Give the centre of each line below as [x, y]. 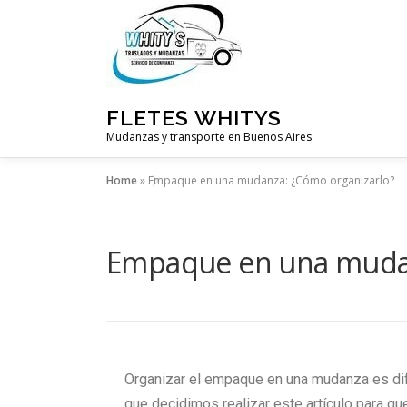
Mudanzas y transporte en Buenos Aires [209, 137]
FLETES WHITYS [194, 117]
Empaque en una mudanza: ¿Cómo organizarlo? [271, 180]
